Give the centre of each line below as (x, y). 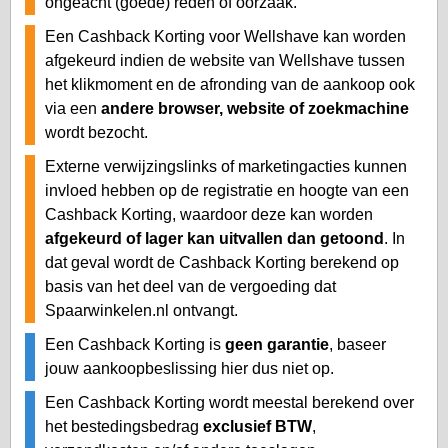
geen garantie (277, 344)
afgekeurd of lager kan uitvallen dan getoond (214, 238)
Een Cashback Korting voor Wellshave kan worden (225, 36)
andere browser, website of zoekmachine (255, 108)
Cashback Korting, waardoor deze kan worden (209, 214)
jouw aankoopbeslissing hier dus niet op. (189, 368)
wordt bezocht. (96, 132)
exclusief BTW (257, 426)
